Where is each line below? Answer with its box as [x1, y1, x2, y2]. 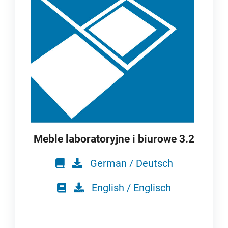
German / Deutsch [90, 157, 173, 170]
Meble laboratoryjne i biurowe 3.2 [34, 133, 194, 146]
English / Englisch [92, 182, 171, 194]
